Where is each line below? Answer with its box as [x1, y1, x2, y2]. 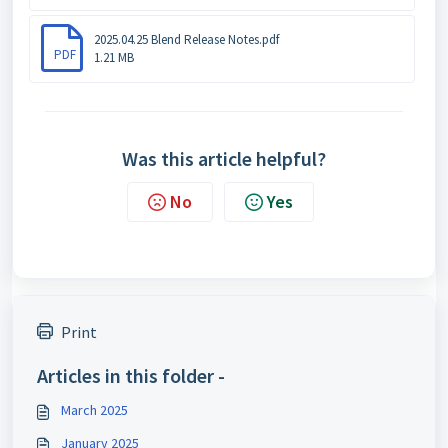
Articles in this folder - [37, 363, 225, 388]
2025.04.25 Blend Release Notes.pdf [94, 31, 279, 48]
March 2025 [61, 401, 128, 419]
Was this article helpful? [122, 146, 326, 171]
